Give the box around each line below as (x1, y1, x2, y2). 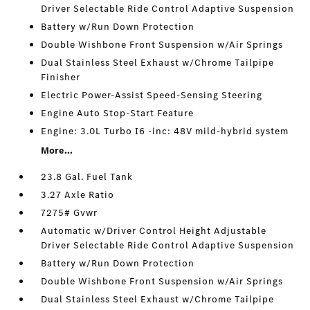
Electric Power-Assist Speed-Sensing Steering (41, 89, 263, 102)
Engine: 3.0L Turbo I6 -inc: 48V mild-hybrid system (41, 125, 289, 138)
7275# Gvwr (41, 206, 98, 219)
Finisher (41, 71, 81, 84)
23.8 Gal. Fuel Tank (41, 170, 134, 183)
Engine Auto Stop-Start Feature (41, 107, 194, 120)
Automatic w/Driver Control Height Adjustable (41, 224, 267, 237)
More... (41, 144, 73, 157)
